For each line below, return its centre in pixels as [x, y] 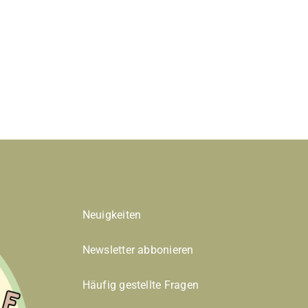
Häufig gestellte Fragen [141, 285]
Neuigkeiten [112, 214]
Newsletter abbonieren [138, 250]
